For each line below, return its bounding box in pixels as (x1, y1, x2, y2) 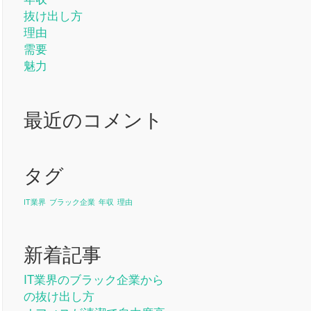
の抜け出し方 (23, 287, 94, 304)
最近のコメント (23, 105, 163, 133)
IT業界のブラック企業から (23, 270, 164, 287)
